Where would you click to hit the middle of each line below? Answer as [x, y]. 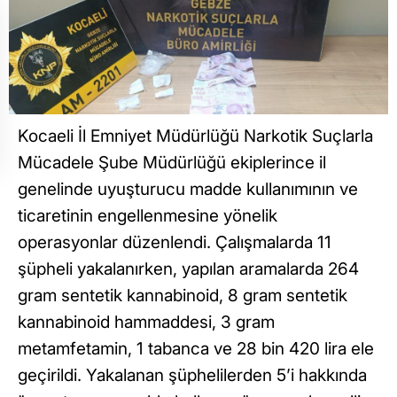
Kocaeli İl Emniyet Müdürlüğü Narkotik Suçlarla [195, 136]
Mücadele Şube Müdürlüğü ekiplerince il [172, 162]
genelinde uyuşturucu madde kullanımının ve [188, 189]
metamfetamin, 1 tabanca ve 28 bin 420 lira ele [196, 348]
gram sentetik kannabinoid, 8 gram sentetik [183, 295]
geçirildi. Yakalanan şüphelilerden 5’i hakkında [192, 375]
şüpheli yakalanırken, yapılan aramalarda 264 [188, 269]
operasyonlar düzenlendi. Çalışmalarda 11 [175, 242]
